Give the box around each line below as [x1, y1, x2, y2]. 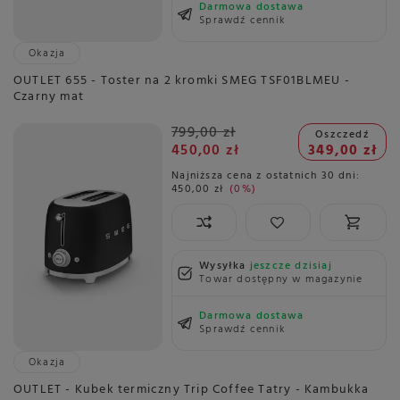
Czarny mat [13, 86, 84, 107]
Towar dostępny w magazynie [199, 270, 363, 288]
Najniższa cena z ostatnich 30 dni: [171, 166, 360, 185]
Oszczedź [315, 125, 370, 144]
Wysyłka [199, 256, 250, 275]
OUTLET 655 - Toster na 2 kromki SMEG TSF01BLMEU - [13, 70, 350, 91]
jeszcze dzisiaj [249, 256, 332, 275]
